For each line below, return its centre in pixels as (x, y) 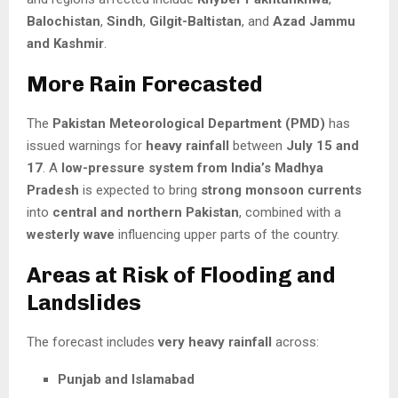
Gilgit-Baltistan (195, 22)
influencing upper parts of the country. (227, 235)
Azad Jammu (314, 22)
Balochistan (64, 22)
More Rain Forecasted (145, 84)
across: (295, 342)
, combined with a (290, 213)
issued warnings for (86, 146)
